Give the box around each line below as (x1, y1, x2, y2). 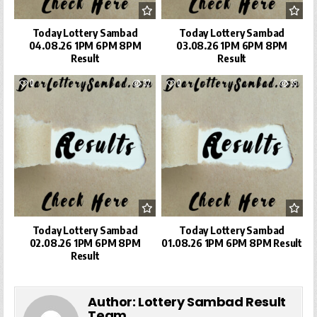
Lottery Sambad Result (138, 292, 286, 311)
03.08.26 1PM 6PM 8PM (176, 39, 288, 52)
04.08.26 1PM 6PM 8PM (28, 39, 142, 52)
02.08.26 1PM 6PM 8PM (29, 236, 141, 249)
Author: (88, 292, 139, 311)
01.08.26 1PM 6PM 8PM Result (161, 236, 303, 249)
